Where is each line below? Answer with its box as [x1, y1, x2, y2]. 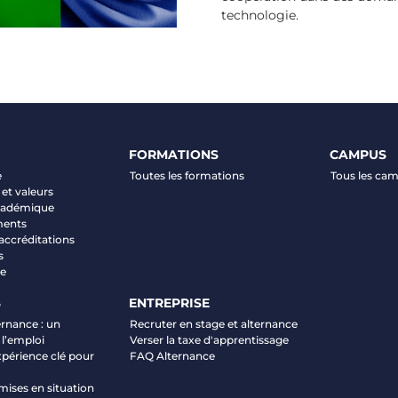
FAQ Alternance [129, 349, 215, 362]
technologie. [221, 7, 298, 23]
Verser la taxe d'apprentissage [129, 333, 289, 346]
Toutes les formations [129, 169, 244, 182]
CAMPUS [330, 147, 386, 163]
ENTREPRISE [128, 295, 210, 311]
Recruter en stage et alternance [129, 317, 298, 330]
